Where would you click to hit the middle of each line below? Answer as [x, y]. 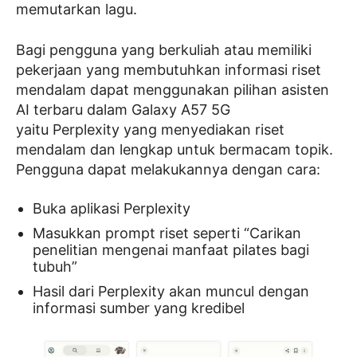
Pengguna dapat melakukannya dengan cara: [168, 169]
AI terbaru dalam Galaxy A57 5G [123, 110]
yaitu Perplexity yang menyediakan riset [150, 129]
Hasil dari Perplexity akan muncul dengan [171, 291]
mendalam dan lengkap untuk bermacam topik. [175, 149]
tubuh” [55, 267]
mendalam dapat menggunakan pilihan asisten [173, 90]
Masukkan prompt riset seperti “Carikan [167, 233]
